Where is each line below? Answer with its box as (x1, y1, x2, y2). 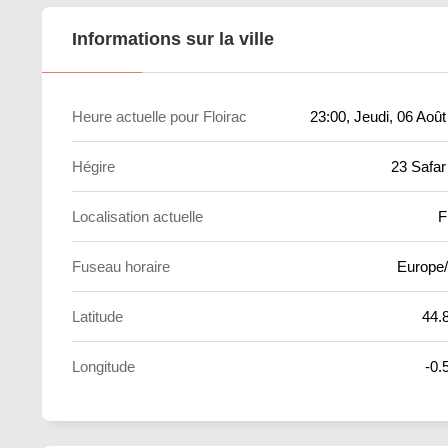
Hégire (72, 158, 115, 175)
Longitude (72, 358, 135, 375)
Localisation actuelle (72, 208, 203, 225)
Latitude (72, 308, 123, 325)
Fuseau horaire (72, 258, 170, 275)
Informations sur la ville (72, 29, 274, 49)
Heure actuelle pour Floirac (72, 108, 247, 125)
